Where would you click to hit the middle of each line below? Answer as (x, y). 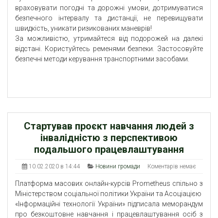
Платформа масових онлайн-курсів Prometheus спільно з (109, 184)
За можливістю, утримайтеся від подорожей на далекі (109, 39)
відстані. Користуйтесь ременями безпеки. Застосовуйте (109, 49)
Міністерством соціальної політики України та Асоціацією (109, 194)
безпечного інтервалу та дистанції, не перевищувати (109, 18)
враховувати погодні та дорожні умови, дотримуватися (109, 8)
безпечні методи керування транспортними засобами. (102, 59)
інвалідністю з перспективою (109, 138)
